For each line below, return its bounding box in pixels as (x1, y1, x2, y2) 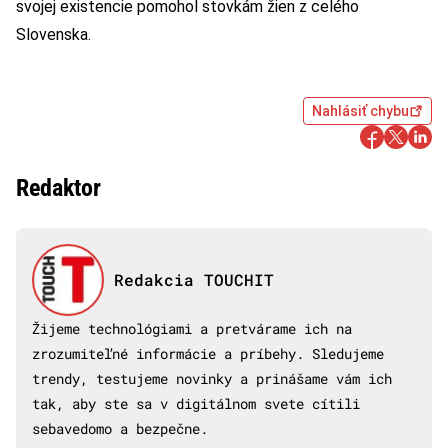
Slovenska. (16, 25, 91, 45)
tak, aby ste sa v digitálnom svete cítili (32, 394, 360, 414)
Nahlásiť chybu (312, 103, 409, 120)
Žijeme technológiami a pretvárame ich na (32, 319, 352, 339)
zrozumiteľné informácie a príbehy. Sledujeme (32, 344, 384, 364)
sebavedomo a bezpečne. (32, 419, 208, 439)
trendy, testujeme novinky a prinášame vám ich (32, 369, 392, 389)
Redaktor (16, 174, 101, 203)
